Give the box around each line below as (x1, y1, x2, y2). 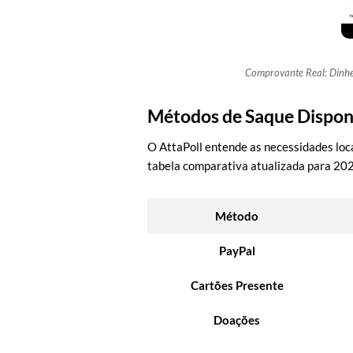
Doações (214, 313, 260, 327)
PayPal (218, 243, 255, 258)
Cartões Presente (190, 278, 284, 292)
